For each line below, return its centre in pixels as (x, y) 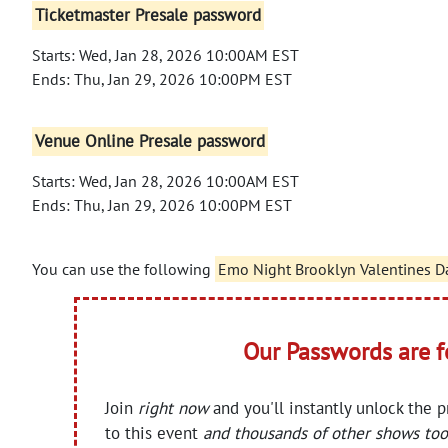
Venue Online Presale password (150, 141)
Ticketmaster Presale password (148, 15)
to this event (154, 432)
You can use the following (123, 268)
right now (173, 407)
